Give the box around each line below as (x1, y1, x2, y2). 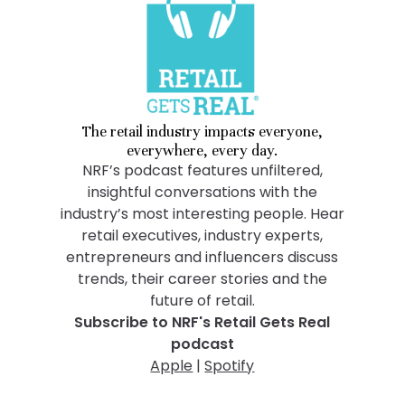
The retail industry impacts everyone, (81, 122, 323, 142)
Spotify (204, 355, 255, 377)
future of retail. (149, 290, 255, 312)
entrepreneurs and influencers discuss (66, 247, 339, 268)
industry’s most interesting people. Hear (60, 203, 344, 225)
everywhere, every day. (127, 141, 278, 161)
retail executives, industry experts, (81, 225, 324, 247)
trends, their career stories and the (77, 268, 327, 290)
